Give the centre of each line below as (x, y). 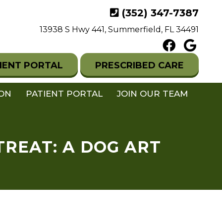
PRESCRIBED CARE (139, 66)
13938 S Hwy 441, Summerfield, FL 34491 (119, 29)
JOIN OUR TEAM (152, 94)
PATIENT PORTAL (64, 94)
